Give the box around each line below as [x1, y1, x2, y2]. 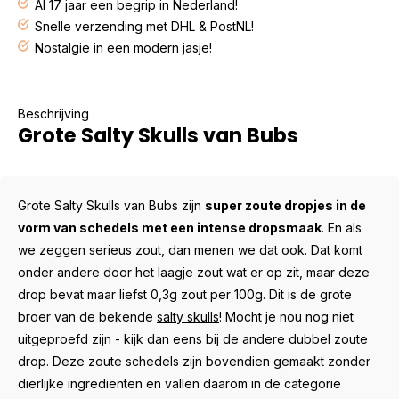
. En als [322, 220, 362, 235]
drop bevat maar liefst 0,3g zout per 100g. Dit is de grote [18, 287, 352, 302]
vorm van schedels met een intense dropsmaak [18, 220, 322, 235]
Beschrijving [18, 106, 89, 121]
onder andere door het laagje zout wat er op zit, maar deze [18, 265, 370, 280]
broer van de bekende [18, 309, 157, 324]
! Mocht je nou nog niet [219, 309, 354, 324]
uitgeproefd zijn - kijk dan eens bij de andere [18, 331, 289, 346]
